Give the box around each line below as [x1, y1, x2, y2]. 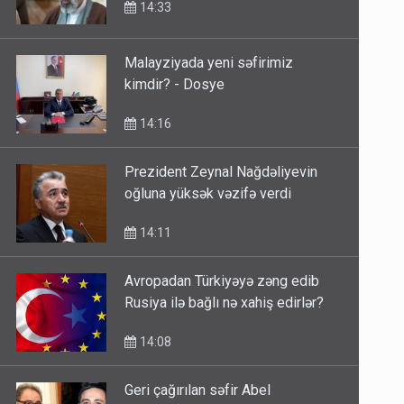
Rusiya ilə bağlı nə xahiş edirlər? [124, 294, 325, 312]
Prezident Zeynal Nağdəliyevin [124, 163, 318, 181]
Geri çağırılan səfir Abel [124, 381, 271, 399]
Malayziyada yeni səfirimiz [124, 54, 294, 72]
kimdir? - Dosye [124, 76, 225, 94]
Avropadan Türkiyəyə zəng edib [124, 272, 320, 290]
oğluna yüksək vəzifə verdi [124, 185, 292, 203]
